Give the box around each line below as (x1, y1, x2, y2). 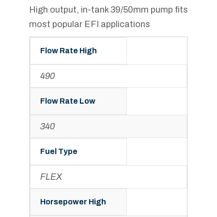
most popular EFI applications (29, 19, 150, 30)
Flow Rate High (40, 46, 97, 55)
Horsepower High (40, 198, 106, 206)
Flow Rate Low (40, 97, 95, 106)
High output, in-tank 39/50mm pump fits (29, 5, 188, 15)
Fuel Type (40, 147, 77, 156)
